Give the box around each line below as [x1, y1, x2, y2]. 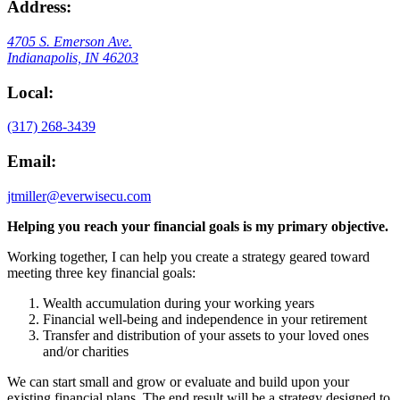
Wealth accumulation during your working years [43, 295, 314, 311]
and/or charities [43, 343, 129, 359]
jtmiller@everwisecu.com [7, 187, 151, 204]
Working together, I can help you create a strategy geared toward [7, 248, 370, 264]
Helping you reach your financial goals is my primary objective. [7, 218, 388, 234]
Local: [7, 82, 54, 102]
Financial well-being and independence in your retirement [43, 311, 367, 327]
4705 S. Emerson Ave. [7, 34, 132, 50]
